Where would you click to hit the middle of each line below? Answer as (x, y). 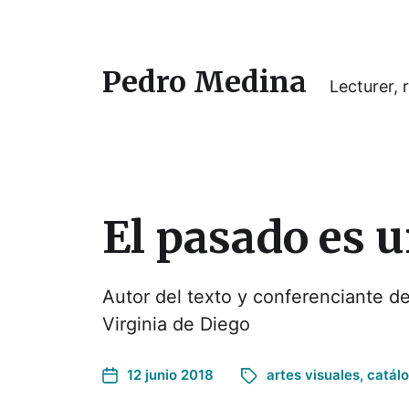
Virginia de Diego (176, 324)
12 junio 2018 (170, 375)
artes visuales (313, 375)
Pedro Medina (204, 82)
